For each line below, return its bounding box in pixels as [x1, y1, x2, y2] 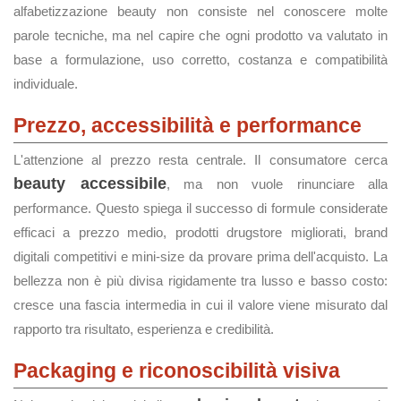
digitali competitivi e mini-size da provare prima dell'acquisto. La [13, 249, 388, 264]
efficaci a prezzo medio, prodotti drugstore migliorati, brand [13, 225, 388, 240]
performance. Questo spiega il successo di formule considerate [13, 200, 388, 216]
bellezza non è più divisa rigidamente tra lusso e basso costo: [13, 273, 388, 288]
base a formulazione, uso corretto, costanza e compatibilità [13, 52, 388, 67]
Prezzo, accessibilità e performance [13, 114, 362, 137]
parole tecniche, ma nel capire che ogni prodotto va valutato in [13, 28, 388, 43]
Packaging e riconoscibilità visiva [13, 359, 340, 382]
